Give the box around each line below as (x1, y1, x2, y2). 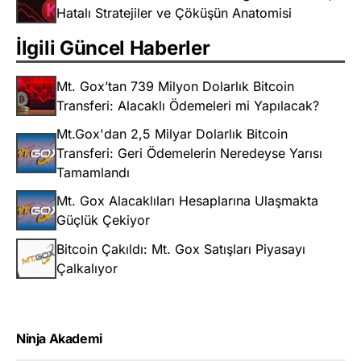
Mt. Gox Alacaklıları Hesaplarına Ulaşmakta (56, 193, 318, 210)
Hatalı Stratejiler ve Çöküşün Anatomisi (56, 5, 292, 22)
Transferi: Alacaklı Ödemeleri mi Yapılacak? (56, 98, 319, 114)
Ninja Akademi (16, 330, 102, 347)
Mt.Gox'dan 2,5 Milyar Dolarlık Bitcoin (56, 126, 288, 143)
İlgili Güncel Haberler (16, 36, 210, 60)
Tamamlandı (56, 164, 130, 181)
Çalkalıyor (56, 260, 118, 277)
